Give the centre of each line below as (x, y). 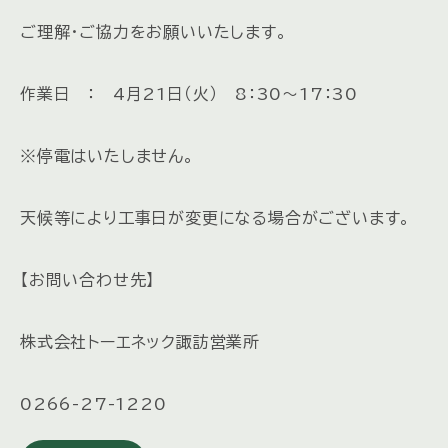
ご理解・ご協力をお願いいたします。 (154, 31)
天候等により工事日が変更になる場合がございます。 (216, 217)
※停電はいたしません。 (107, 155)
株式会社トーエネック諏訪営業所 (140, 341)
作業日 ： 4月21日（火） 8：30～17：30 (189, 93)
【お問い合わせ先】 (88, 279)
